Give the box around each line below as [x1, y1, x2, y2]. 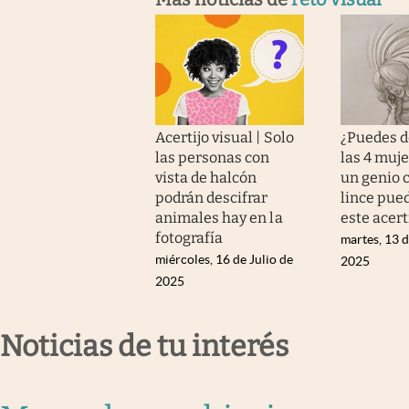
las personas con [155, 149, 270, 167]
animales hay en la [155, 209, 283, 227]
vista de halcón [155, 169, 257, 187]
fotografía [155, 229, 224, 247]
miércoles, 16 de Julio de [155, 252, 293, 267]
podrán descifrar [155, 189, 268, 207]
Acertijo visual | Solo [155, 129, 294, 147]
